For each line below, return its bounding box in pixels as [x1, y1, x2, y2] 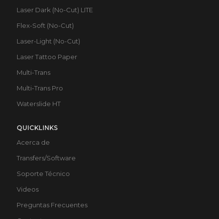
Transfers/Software [16, 153, 76, 162]
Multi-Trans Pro [16, 84, 63, 92]
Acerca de [16, 138, 50, 146]
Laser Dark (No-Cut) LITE [16, 6, 93, 14]
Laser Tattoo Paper [16, 53, 77, 61]
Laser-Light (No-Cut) [16, 37, 80, 45]
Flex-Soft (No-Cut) [16, 22, 74, 30]
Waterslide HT [16, 100, 61, 108]
